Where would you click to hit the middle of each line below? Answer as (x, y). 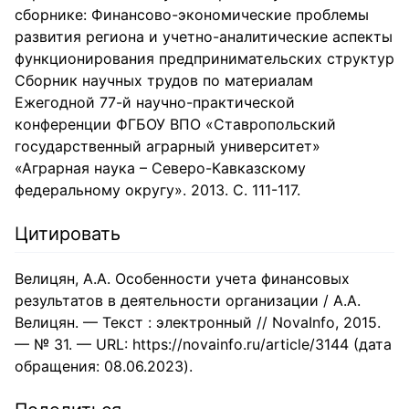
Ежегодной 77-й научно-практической (155, 102)
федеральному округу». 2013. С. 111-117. (157, 190)
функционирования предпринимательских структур (204, 58)
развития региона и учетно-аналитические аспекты (204, 37)
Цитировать (68, 234)
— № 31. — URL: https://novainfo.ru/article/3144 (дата (203, 344)
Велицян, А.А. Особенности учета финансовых (182, 278)
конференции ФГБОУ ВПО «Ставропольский (175, 124)
